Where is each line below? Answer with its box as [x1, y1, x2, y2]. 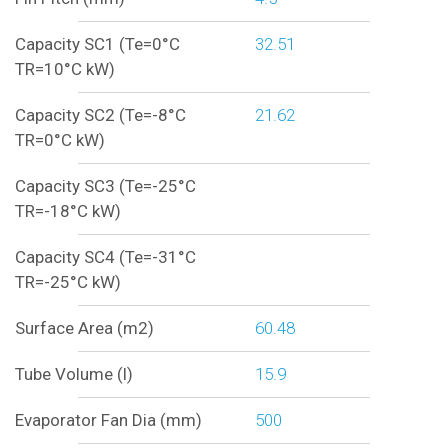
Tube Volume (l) [14, 364, 133, 385]
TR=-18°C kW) [14, 201, 121, 222]
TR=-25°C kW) [14, 272, 121, 293]
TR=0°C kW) [14, 130, 105, 151]
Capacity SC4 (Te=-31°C [14, 247, 196, 268]
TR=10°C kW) [14, 59, 115, 80]
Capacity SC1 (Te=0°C [14, 34, 180, 55]
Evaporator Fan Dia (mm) [14, 410, 202, 431]
